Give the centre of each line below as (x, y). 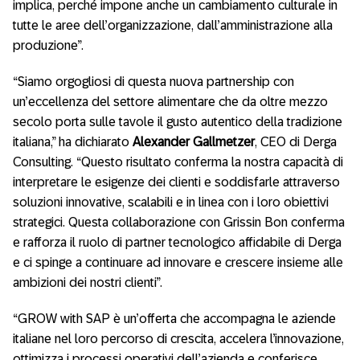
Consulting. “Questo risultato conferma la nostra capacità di (178, 162)
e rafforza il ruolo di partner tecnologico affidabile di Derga (177, 242)
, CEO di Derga (296, 142)
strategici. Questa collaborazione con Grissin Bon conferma (179, 222)
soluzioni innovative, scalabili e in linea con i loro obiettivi (171, 202)
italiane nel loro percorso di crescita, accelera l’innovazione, (178, 339)
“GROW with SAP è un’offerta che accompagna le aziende (174, 319)
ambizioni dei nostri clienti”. (88, 282)
